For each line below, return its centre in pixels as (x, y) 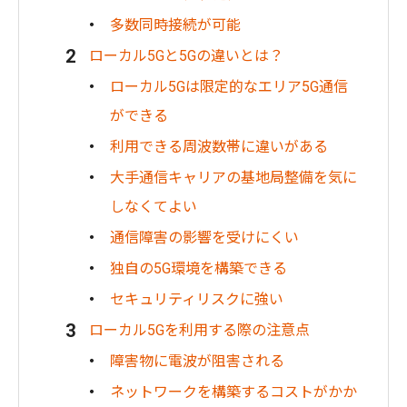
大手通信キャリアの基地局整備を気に (233, 177)
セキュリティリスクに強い (197, 299)
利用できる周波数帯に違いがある (219, 146)
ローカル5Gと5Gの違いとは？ (186, 55)
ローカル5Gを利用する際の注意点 (199, 330)
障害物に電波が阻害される (197, 361)
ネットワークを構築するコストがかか (233, 392)
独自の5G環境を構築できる (199, 268)
